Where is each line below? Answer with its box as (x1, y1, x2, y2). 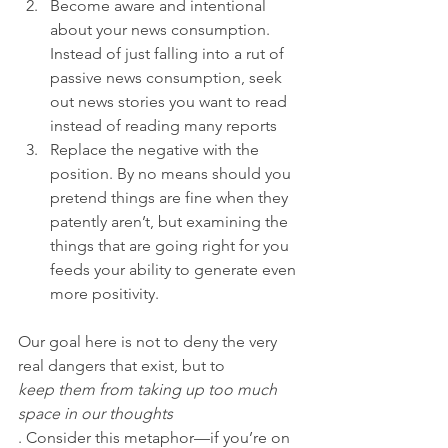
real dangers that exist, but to (18, 356, 229, 375)
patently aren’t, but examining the (50, 212, 292, 231)
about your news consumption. (50, 20, 274, 39)
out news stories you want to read (50, 92, 291, 111)
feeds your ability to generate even (50, 260, 300, 279)
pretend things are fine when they (50, 188, 292, 207)
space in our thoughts (18, 404, 173, 423)
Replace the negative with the (50, 140, 263, 159)
